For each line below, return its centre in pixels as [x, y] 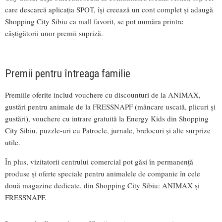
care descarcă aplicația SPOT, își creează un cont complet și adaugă [109, 9]
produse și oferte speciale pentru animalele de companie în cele [103, 173]
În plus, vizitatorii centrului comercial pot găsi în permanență [99, 161]
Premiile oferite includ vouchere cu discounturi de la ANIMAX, [103, 94]
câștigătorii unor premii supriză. [54, 33]
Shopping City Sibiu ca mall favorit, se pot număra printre [94, 21]
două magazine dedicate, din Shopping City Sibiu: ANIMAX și [102, 185]
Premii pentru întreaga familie [68, 73]
